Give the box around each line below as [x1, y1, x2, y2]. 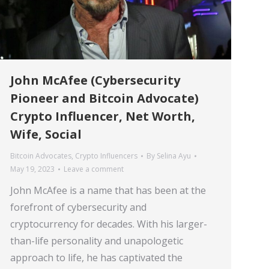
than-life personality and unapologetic [10, 234, 183, 247]
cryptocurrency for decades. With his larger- [10, 217, 207, 231]
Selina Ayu [157, 150, 191, 161]
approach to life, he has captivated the [10, 250, 183, 264]
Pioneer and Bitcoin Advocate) [10, 89, 199, 106]
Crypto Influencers [75, 150, 138, 161]
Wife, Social [10, 125, 82, 142]
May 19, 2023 [10, 163, 55, 174]
